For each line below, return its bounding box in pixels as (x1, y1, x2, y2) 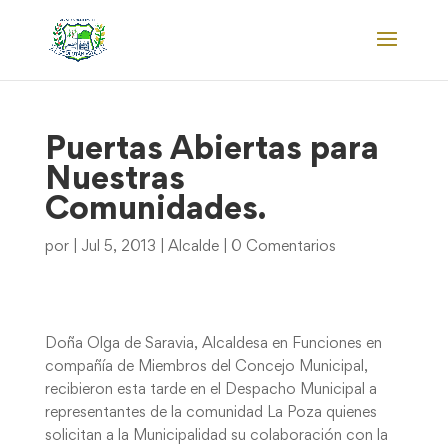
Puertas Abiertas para (44, 136, 379, 166)
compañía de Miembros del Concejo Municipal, (44, 360, 368, 374)
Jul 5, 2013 (80, 240, 156, 254)
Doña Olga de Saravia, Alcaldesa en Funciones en (44, 337, 382, 351)
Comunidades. (44, 196, 266, 226)
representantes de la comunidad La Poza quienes (44, 406, 377, 420)
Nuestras (44, 166, 185, 196)
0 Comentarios (230, 240, 336, 254)
